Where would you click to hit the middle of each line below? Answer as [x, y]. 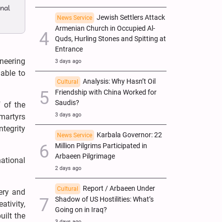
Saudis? [67, 103]
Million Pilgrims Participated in [101, 146]
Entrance [69, 49]
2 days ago [68, 168]
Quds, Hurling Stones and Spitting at [111, 39]
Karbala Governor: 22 [129, 135]
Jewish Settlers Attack [131, 17]
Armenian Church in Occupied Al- [105, 28]
